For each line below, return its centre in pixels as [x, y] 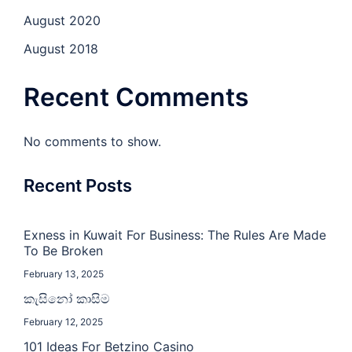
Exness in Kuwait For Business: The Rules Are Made [175, 235]
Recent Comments [136, 97]
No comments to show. [92, 142]
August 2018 [61, 49]
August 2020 [62, 21]
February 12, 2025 [63, 322]
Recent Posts [78, 186]
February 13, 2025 [64, 274]
